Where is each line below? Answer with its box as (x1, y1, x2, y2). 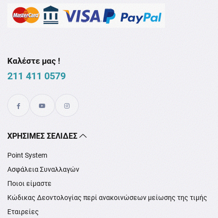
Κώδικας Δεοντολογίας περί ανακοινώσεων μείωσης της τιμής (7, 193, 207, 201)
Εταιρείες (7, 207, 39, 216)
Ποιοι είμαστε (7, 179, 52, 187)
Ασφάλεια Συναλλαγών (7, 165, 79, 173)
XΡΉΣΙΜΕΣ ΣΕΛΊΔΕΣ (7, 131, 79, 141)
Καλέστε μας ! (7, 55, 60, 66)
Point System (7, 151, 47, 159)
